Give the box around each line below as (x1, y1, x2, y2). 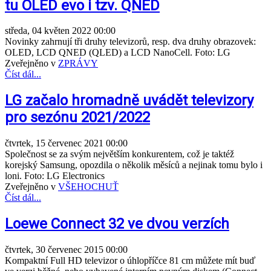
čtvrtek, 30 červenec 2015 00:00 (5, 244, 128, 255)
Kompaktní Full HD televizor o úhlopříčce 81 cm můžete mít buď (5, 255, 255, 266)
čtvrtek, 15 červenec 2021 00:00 (5, 138, 128, 149)
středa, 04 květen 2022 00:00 (5, 25, 116, 36)
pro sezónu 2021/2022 (5, 109, 150, 126)
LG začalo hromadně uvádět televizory (5, 92, 253, 109)
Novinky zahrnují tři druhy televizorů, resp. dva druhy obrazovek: (5, 36, 256, 47)
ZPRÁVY (58, 58, 98, 69)
